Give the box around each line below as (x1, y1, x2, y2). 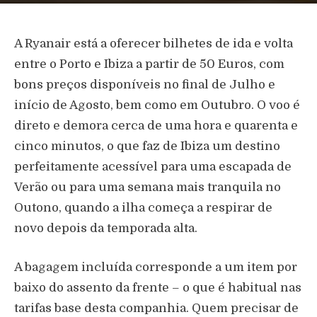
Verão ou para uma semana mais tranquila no (14, 180, 281, 195)
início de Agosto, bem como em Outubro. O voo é (14, 98, 300, 113)
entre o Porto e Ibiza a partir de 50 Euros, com (14, 57, 284, 71)
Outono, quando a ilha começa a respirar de (14, 201, 272, 215)
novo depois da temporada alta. (14, 221, 197, 236)
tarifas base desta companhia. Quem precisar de (14, 301, 299, 316)
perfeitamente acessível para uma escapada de (14, 160, 292, 174)
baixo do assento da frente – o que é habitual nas (14, 281, 301, 295)
